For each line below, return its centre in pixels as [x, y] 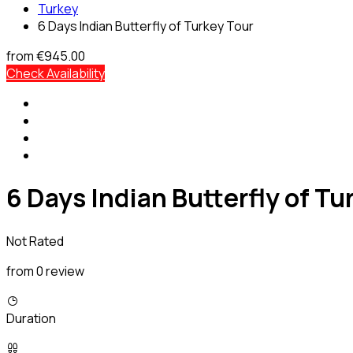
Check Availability [56, 73]
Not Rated [35, 241]
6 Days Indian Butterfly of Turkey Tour [146, 26]
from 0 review [45, 271]
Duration [31, 318]
